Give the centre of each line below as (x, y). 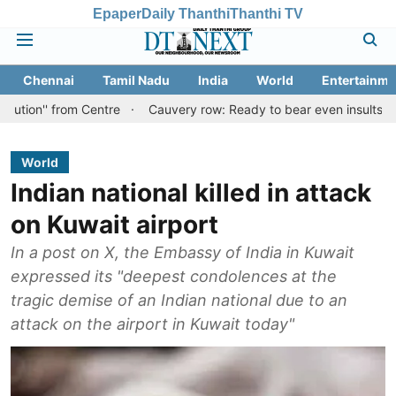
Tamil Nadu (136, 80)
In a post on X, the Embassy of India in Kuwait (183, 252)
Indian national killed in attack (191, 193)
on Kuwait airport (114, 225)
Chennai (49, 80)
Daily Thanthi (186, 13)
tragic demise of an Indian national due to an (179, 300)
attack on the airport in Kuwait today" (152, 324)
